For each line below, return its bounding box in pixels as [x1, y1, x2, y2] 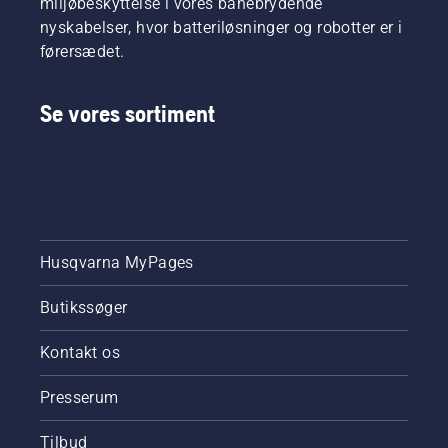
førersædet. [40, 42, 125, 62]
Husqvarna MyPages [40, 253, 194, 273]
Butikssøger [40, 298, 128, 318]
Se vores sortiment [40, 100, 215, 128]
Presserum [40, 388, 119, 408]
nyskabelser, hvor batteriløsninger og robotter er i [40, 18, 403, 38]
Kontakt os [40, 343, 120, 363]
